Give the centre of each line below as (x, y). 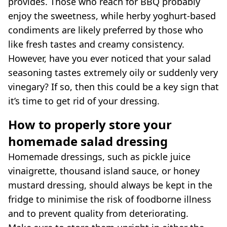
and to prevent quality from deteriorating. (98, 213)
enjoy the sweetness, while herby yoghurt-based (112, 15)
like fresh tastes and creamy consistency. (96, 44)
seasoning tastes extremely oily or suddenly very (113, 72)
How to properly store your (90, 124)
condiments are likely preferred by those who (106, 30)
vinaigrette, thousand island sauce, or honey (104, 171)
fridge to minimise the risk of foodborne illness (110, 199)
